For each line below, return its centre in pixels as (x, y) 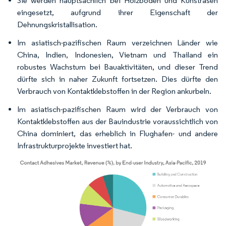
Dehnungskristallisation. (57, 24)
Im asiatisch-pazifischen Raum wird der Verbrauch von (118, 109)
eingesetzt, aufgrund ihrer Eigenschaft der (118, 12)
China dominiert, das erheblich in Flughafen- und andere (118, 133)
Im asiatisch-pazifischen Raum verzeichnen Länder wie (118, 43)
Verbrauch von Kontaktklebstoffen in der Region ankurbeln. (114, 91)
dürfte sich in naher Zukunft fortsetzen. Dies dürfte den (118, 79)
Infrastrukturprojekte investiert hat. (75, 146)
